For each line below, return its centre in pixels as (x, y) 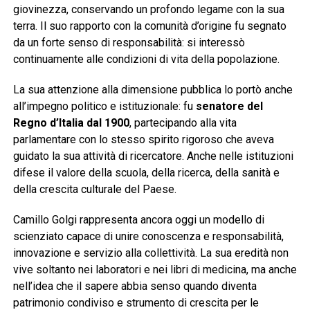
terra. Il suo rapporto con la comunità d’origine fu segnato (149, 26)
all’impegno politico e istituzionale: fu (104, 107)
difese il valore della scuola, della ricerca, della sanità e (146, 173)
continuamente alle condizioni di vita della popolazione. (146, 60)
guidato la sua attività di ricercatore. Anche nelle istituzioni (153, 156)
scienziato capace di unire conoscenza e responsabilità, (148, 237)
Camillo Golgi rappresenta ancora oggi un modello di (138, 220)
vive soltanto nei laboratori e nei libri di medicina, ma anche (155, 270)
